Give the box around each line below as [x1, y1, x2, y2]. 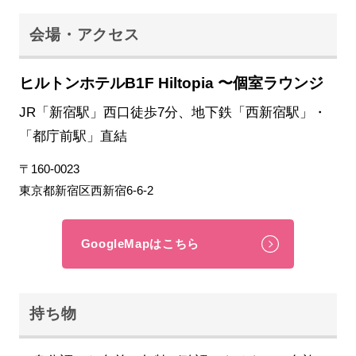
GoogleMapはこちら [80, 237, 199, 251]
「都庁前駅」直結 [18, 127, 127, 144]
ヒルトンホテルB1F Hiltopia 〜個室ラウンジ [18, 74, 323, 91]
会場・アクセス [29, 25, 140, 43]
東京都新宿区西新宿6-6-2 [18, 184, 153, 198]
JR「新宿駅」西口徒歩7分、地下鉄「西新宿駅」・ [18, 103, 327, 120]
